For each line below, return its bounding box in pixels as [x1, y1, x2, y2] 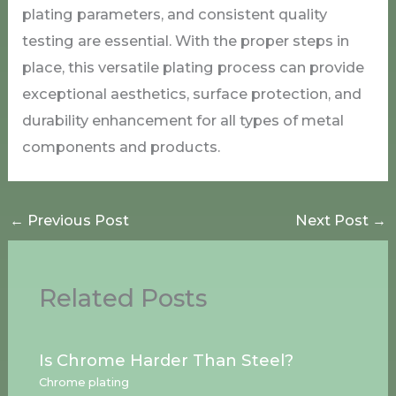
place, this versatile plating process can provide [22, 57, 365, 76]
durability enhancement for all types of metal [22, 110, 345, 129]
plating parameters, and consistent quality [22, 4, 328, 23]
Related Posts [38, 284, 207, 314]
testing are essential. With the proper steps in [22, 31, 350, 49]
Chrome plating [38, 375, 129, 389]
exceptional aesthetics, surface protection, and [22, 84, 362, 103]
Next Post [295, 210, 373, 229]
